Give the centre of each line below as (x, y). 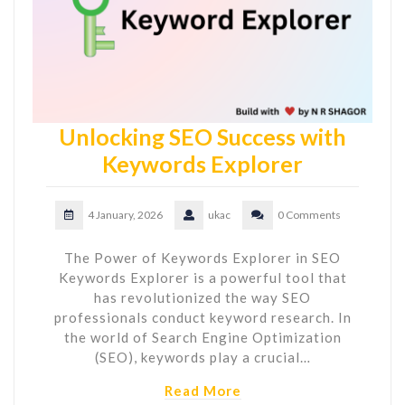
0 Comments (309, 214)
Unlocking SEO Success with (202, 136)
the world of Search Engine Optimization (202, 337)
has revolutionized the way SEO (202, 297)
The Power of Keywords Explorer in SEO (202, 257)
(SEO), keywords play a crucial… (202, 357)
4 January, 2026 (125, 214)
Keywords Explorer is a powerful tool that (202, 277)
